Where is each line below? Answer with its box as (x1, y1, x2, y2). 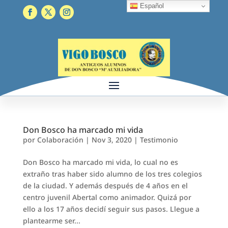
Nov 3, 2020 (91, 134, 132, 145)
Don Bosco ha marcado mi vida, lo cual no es (22, 157, 178, 167)
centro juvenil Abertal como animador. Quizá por (22, 192, 191, 202)
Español (138, 2, 164, 10)
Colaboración (37, 134, 83, 145)
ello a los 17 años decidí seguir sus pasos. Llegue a (22, 204, 199, 214)
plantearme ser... (22, 215, 80, 225)
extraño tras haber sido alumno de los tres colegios (22, 168, 202, 179)
